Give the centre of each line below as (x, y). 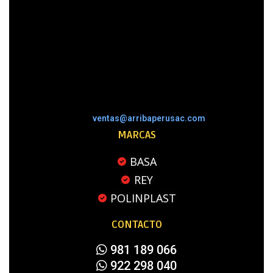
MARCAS (136, 135)
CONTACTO (136, 225)
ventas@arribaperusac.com (149, 118)
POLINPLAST (144, 198)
